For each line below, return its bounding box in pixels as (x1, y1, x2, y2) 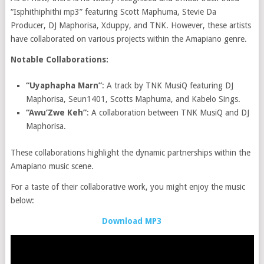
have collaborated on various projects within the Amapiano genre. (10, 34, 247, 44)
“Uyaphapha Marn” (26, 81, 103, 90)
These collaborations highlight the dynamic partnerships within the (10, 147, 250, 157)
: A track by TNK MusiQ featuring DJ (102, 81, 234, 90)
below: (10, 195, 34, 205)
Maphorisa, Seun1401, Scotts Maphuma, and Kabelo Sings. (26, 94, 241, 104)
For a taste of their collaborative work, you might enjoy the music (10, 181, 245, 192)
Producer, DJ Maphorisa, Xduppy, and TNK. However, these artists (10, 21, 251, 30)
